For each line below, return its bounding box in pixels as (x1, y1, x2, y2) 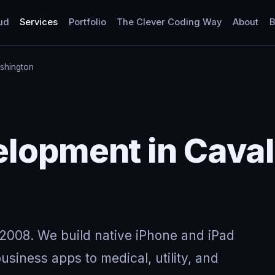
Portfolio (68, 17, 106, 28)
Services (20, 17, 58, 28)
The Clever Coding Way (117, 17, 222, 28)
